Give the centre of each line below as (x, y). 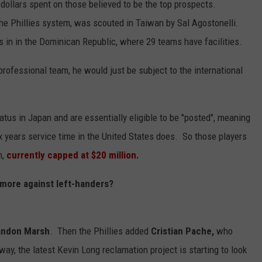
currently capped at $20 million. (73, 155)
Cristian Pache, (184, 231)
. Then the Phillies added (100, 231)
